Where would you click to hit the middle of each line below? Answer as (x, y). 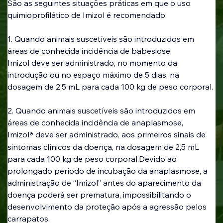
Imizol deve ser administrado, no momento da (93, 63)
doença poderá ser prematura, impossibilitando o (100, 195)
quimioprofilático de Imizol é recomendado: (87, 15)
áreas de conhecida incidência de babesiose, (90, 51)
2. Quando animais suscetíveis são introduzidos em (102, 111)
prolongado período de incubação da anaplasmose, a (108, 171)
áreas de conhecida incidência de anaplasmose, (96, 123)
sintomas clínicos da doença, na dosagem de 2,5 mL (104, 147)
